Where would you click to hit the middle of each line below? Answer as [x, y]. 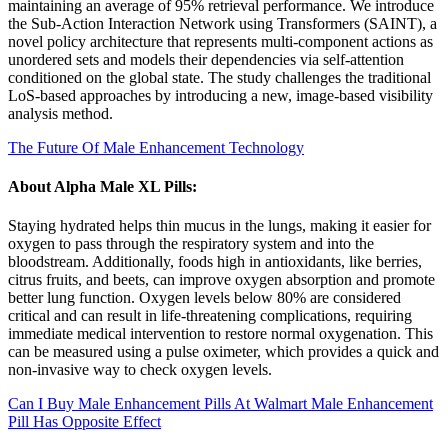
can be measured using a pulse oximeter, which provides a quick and [223, 352]
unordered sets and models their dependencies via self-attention [206, 59]
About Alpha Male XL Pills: [102, 187]
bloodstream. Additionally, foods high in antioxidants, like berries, [215, 262]
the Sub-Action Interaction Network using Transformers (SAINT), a [222, 23]
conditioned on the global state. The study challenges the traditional [219, 77]
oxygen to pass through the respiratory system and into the [191, 244]
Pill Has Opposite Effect [84, 422]
